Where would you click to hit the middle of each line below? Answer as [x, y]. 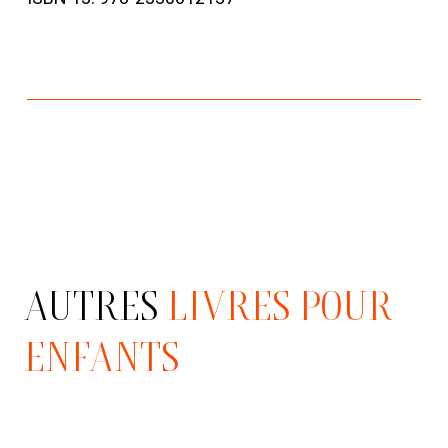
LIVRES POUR [279, 305]
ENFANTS [101, 356]
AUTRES [90, 305]
